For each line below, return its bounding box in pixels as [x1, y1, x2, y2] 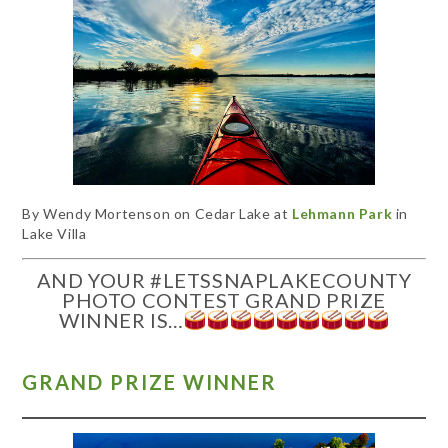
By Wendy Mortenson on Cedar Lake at [22, 204, 293, 222]
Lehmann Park [292, 204, 393, 222]
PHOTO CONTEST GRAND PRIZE [61, 287, 386, 312]
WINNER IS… [58, 307, 184, 332]
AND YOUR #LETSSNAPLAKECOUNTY [36, 267, 412, 292]
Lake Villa [22, 224, 87, 242]
